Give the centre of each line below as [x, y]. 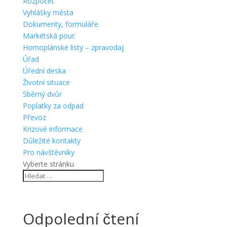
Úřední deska [44, 70]
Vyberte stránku [48, 164]
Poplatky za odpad [53, 105]
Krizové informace [52, 129]
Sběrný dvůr [42, 94]
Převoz [34, 117]
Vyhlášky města [48, 12]
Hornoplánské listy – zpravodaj [73, 47]
